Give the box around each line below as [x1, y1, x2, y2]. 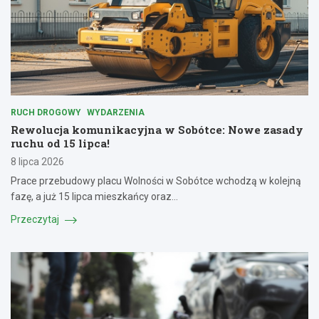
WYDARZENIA [87, 108, 145, 118]
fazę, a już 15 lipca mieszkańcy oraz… [11, 191, 178, 203]
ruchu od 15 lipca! [11, 136, 110, 151]
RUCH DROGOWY [11, 108, 81, 118]
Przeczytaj [11, 214, 61, 226]
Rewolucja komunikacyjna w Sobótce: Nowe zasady [11, 122, 303, 137]
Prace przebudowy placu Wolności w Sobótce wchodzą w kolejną [11, 175, 301, 187]
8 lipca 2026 [11, 156, 64, 168]
